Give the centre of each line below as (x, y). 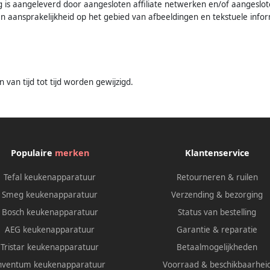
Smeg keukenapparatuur (50, 195)
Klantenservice (217, 153)
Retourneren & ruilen (217, 177)
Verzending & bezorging (217, 195)
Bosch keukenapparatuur (50, 212)
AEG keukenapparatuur (50, 230)
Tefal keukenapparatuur (50, 177)
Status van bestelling (217, 212)
